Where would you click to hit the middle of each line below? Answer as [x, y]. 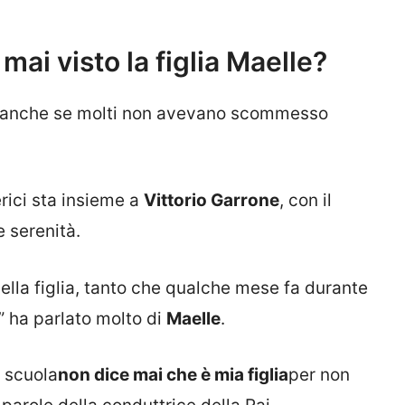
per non [319, 375]
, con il [306, 201]
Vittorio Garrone [212, 201]
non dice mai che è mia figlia [173, 375]
